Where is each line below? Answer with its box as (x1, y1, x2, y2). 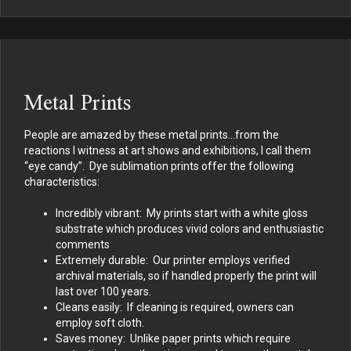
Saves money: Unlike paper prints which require (56, 331, 291, 345)
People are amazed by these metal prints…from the (24, 128, 279, 141)
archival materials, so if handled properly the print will (56, 269, 317, 282)
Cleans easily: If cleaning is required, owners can (56, 300, 294, 313)
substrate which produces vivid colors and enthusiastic (56, 222, 324, 235)
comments (56, 237, 112, 251)
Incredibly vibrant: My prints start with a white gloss (56, 206, 308, 219)
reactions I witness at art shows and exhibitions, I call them (24, 143, 311, 157)
